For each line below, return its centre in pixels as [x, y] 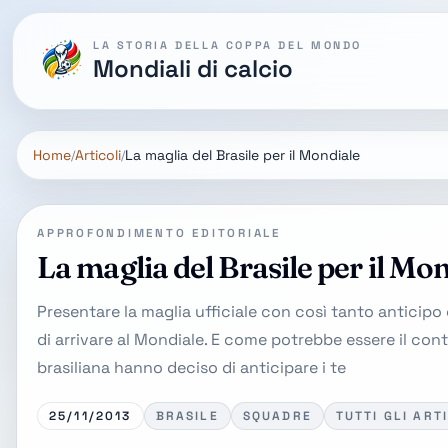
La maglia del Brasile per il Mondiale [242, 155]
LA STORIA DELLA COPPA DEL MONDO [227, 45]
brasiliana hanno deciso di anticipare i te [191, 367]
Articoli [98, 155]
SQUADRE [277, 416]
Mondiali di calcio [193, 68]
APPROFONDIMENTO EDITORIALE [159, 233]
